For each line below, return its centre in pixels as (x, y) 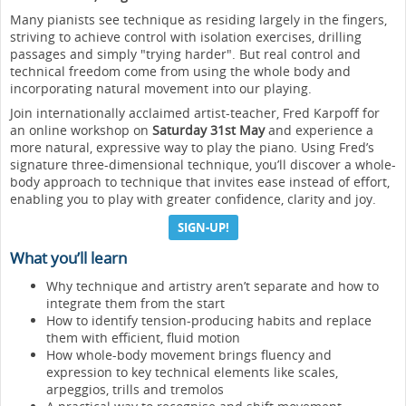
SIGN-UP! (203, 227)
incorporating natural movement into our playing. (161, 88)
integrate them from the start (135, 303)
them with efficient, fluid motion (143, 337)
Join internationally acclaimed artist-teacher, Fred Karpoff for (195, 112)
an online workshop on (81, 130)
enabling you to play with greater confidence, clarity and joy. (193, 198)
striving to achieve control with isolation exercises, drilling (186, 36)
